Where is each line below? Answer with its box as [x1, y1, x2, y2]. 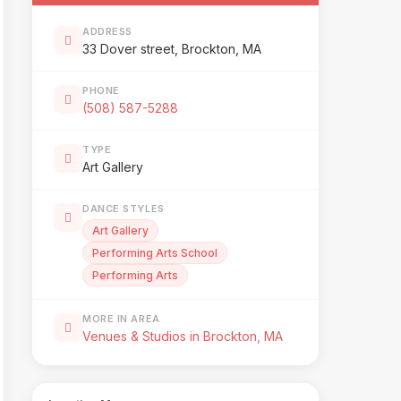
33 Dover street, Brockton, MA [82, 41, 261, 56]
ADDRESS [82, 25, 132, 38]
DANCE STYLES [82, 202, 165, 215]
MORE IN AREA [82, 312, 160, 325]
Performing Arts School [92, 246, 218, 260]
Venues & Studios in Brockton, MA [82, 328, 283, 344]
